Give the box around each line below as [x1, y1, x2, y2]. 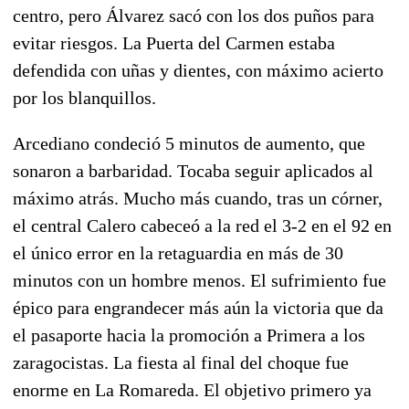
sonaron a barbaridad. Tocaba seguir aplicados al [13, 160, 373, 181]
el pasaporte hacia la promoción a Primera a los [13, 324, 365, 345]
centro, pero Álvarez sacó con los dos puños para [13, 5, 374, 26]
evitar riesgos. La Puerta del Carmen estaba [13, 32, 335, 53]
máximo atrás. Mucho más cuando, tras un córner [13, 187, 378, 208]
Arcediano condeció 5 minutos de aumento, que [13, 132, 365, 153]
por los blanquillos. [13, 87, 156, 108]
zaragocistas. [13, 351, 109, 372]
